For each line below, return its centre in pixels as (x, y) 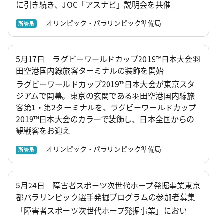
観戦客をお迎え (43, 131)
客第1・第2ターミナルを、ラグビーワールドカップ (106, 107)
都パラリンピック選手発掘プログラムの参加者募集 (106, 196)
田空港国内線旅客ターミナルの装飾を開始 (90, 70)
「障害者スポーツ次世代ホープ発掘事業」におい (101, 210)
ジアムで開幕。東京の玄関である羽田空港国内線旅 (105, 96)
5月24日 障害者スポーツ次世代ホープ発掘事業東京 (108, 185)
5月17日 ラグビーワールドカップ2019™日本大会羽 (108, 59)
